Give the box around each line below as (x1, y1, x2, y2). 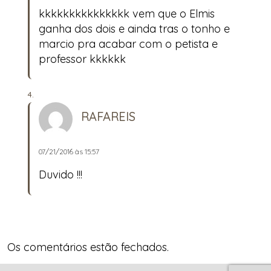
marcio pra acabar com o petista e (39, 36, 218, 51)
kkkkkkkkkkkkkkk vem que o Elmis (39, 6, 215, 21)
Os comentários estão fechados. (7, 240, 169, 254)
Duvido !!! (39, 168, 82, 182)
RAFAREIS (81, 109, 135, 125)
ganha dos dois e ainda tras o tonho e (39, 21, 230, 36)
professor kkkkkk (39, 51, 126, 66)
